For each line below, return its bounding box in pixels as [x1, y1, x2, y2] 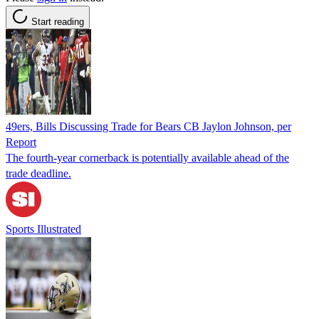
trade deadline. [6, 167, 71, 179]
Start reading [31, 16, 84, 27]
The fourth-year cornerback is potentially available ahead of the [6, 151, 289, 164]
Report [6, 135, 36, 148]
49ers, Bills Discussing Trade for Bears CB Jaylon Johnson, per [6, 120, 291, 132]
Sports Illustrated [6, 222, 81, 235]
